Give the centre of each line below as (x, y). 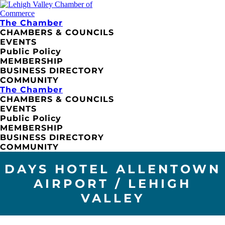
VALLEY (113, 198)
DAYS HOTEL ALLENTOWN (113, 169)
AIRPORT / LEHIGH (113, 183)
